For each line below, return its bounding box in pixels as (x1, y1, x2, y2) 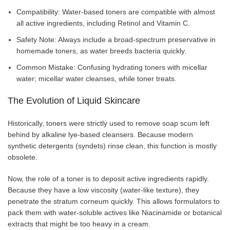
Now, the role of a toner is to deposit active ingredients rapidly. (8, 174, 209, 183)
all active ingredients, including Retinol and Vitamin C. (16, 18, 190, 27)
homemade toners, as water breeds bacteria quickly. (16, 46, 186, 55)
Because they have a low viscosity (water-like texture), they (8, 185, 199, 194)
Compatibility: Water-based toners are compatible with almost (16, 7, 215, 16)
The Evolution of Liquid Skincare (8, 95, 140, 106)
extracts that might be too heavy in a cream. (8, 219, 150, 228)
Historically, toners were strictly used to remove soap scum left (8, 119, 209, 127)
